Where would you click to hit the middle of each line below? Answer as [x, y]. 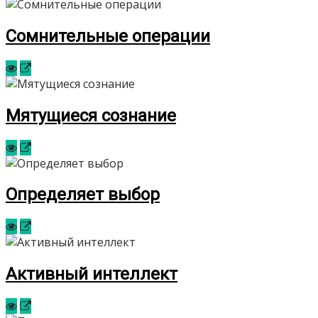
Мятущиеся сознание [91, 115]
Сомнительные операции [108, 36]
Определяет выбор [83, 195]
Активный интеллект [92, 274]
